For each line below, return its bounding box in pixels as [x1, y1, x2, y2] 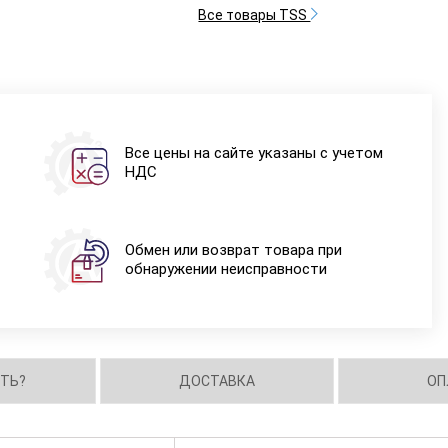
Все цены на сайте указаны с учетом [124, 144, 383, 162]
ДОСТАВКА [179, 373, 256, 389]
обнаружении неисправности [124, 260, 327, 278]
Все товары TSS [198, 7, 311, 24]
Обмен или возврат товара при [124, 241, 342, 259]
